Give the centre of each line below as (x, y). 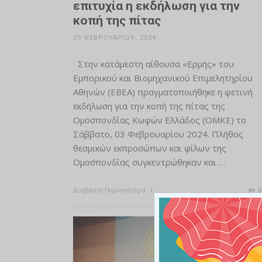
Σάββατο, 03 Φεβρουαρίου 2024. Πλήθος (158, 134)
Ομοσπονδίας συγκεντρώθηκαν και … (149, 162)
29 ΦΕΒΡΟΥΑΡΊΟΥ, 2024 (114, 38)
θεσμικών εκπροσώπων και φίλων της (149, 148)
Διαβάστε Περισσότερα (110, 190)
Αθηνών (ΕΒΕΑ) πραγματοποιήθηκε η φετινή (163, 92)
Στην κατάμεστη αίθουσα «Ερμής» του (153, 64)
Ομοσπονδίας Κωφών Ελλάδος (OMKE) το (159, 120)
